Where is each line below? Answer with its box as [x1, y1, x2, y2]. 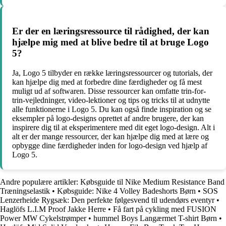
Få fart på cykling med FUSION [113, 204, 216, 213]
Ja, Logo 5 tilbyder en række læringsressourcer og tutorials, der [12, 68, 212, 77]
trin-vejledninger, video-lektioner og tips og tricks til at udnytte [12, 95, 210, 104]
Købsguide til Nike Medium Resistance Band [80, 177, 224, 186]
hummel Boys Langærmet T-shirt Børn [93, 213, 217, 222]
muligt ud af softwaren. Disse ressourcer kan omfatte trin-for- [12, 86, 206, 95]
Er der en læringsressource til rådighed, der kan [12, 26, 209, 37]
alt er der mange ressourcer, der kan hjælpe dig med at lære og [12, 132, 209, 141]
